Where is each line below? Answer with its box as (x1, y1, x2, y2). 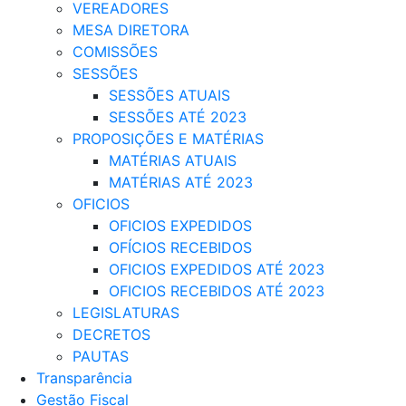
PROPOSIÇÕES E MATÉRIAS (72, 129, 264, 148)
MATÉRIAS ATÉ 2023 (109, 172, 253, 191)
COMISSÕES (72, 42, 158, 61)
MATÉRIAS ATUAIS (109, 150, 237, 169)
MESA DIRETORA (72, 20, 189, 39)
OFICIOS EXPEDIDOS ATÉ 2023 (109, 259, 324, 278)
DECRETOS (72, 324, 150, 343)
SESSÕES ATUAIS (109, 85, 230, 104)
